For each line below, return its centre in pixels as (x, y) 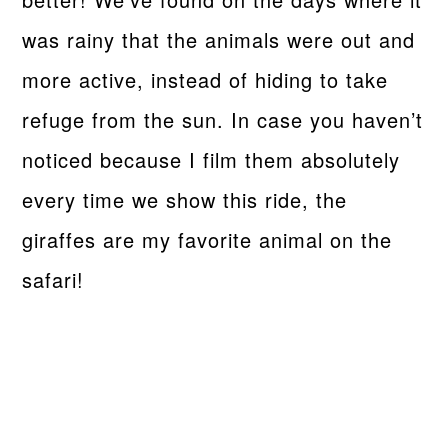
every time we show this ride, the (185, 199)
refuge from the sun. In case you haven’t (223, 119)
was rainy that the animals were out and (219, 39)
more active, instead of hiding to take (205, 79)
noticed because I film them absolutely (211, 159)
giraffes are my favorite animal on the (207, 239)
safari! (53, 279)
